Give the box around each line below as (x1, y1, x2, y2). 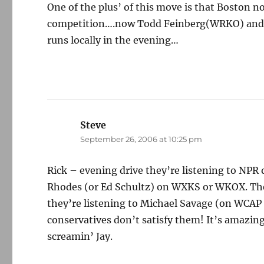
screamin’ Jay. (47, 230, 113, 242)
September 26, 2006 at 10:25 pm (80, 134, 203, 144)
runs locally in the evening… (47, 34, 179, 46)
